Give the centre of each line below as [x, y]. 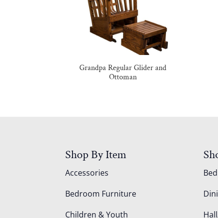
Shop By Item [96, 155]
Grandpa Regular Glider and [123, 68]
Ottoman [123, 77]
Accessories [87, 173]
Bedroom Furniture [101, 194]
